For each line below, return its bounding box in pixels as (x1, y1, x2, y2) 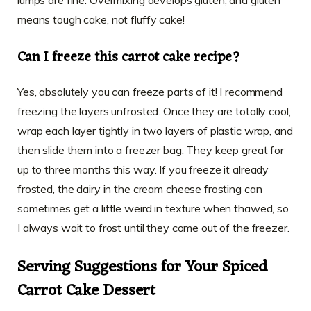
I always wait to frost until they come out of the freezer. (17, 220, 289, 235)
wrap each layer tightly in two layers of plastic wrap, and (17, 123, 293, 137)
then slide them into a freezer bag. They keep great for (17, 142, 284, 157)
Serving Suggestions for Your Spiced (17, 253, 267, 283)
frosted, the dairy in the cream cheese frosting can (17, 181, 262, 196)
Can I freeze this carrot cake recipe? (17, 44, 240, 70)
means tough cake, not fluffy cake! (17, 12, 185, 26)
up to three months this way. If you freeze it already (17, 162, 269, 176)
